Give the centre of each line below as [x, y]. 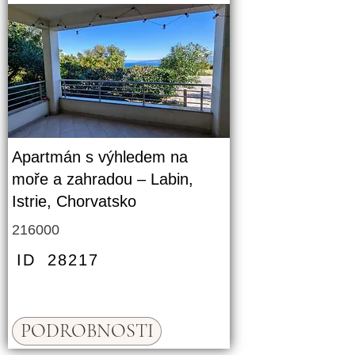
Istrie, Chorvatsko [74, 201]
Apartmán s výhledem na [100, 157]
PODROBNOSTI [87, 331]
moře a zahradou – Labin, [103, 179]
